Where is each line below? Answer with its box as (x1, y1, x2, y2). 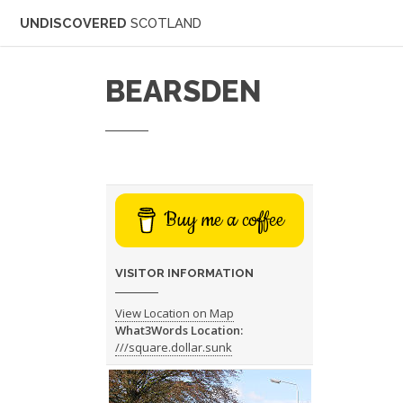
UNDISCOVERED (20, 15, 130, 31)
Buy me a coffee (163, 206, 284, 235)
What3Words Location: (114, 322, 243, 339)
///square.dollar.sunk (114, 339, 232, 356)
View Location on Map (114, 305, 234, 322)
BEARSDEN (105, 73, 263, 109)
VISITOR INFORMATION (114, 266, 254, 281)
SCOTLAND (130, 15, 201, 31)
